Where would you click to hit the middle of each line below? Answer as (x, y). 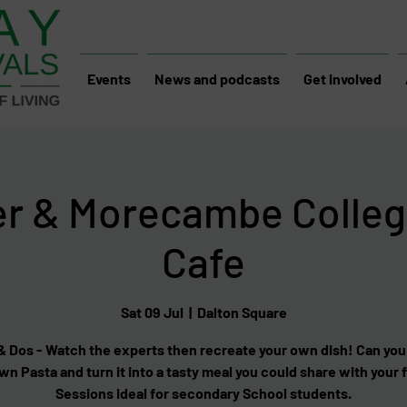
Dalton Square (242, 313)
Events (109, 79)
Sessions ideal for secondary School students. (203, 393)
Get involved (342, 79)
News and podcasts (217, 79)
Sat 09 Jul (152, 313)
